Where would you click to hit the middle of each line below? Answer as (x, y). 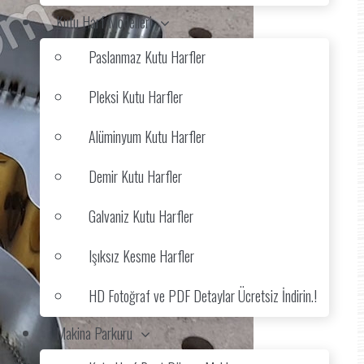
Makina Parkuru (94, 333)
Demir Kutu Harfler (135, 176)
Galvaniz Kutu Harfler (141, 216)
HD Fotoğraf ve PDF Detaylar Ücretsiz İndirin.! (203, 296)
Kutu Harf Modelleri (104, 22)
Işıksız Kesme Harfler (141, 256)
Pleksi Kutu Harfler (136, 97)
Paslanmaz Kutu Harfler (147, 57)
